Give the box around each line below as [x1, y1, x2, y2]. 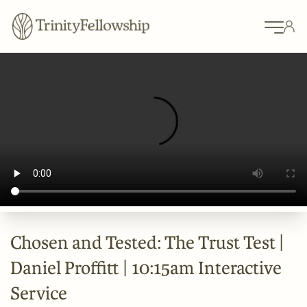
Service [10, 283, 67, 304]
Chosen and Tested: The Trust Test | [10, 232, 284, 254]
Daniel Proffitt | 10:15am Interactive [10, 258, 282, 279]
